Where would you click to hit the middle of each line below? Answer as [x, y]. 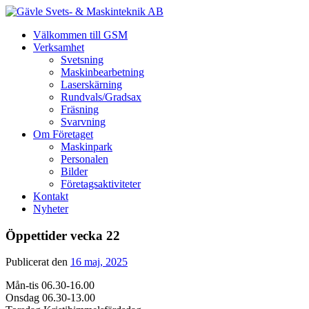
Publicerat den [38, 262]
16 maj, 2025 [99, 262]
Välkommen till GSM [80, 35]
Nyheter [51, 209]
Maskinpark [87, 147]
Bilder [74, 171]
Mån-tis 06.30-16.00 [50, 286]
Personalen [84, 159]
